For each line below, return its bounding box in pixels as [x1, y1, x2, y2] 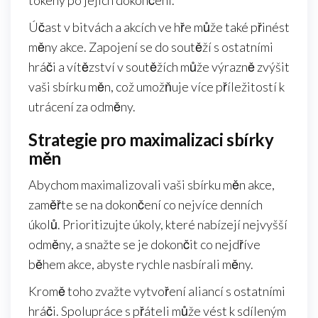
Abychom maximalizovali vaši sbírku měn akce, [28, 177, 275, 193]
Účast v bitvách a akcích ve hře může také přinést [28, 19, 290, 35]
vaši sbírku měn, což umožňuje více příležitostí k [28, 79, 285, 95]
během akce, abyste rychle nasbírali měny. [28, 256, 253, 273]
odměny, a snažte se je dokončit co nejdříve [28, 236, 261, 253]
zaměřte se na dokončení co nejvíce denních [28, 197, 263, 213]
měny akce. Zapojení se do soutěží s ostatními [28, 39, 273, 55]
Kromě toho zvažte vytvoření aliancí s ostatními [28, 283, 285, 300]
